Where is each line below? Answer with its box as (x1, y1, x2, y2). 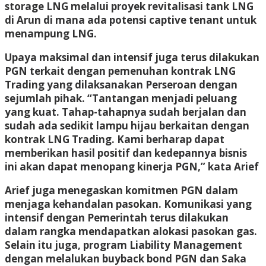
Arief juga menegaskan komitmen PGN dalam (5, 183, 238, 197)
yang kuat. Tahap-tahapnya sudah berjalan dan (5, 104, 246, 119)
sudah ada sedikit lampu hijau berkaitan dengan (5, 118, 249, 132)
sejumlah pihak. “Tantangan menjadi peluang (5, 91, 237, 105)
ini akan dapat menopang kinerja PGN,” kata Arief (5, 159, 259, 173)
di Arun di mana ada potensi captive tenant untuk (5, 12, 256, 27)
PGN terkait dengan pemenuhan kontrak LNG (5, 64, 236, 78)
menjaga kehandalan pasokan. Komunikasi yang (5, 197, 252, 211)
